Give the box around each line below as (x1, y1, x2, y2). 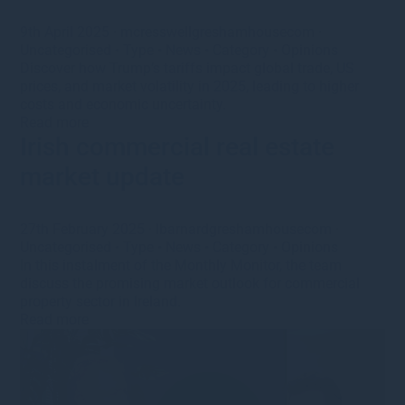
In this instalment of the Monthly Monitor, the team (20, 256, 343, 274)
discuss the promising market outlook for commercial (20, 274, 361, 292)
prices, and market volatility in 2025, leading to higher (20, 77, 360, 95)
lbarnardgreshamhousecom (155, 220, 333, 238)
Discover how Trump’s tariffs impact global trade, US (20, 59, 355, 77)
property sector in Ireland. (20, 292, 182, 310)
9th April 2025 (20, 23, 114, 41)
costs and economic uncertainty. (20, 95, 227, 113)
